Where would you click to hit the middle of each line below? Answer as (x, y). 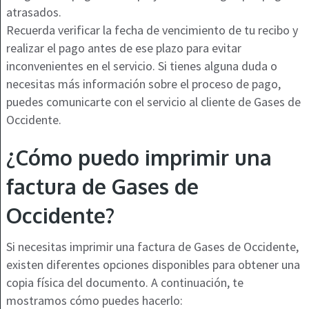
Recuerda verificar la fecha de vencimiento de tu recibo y (152, 30)
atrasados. (33, 12)
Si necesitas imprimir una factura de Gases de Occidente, (152, 247)
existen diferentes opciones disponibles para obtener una (153, 265)
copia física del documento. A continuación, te (124, 283)
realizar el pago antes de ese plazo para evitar (123, 48)
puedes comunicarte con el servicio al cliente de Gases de (153, 102)
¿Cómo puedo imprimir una (139, 158)
